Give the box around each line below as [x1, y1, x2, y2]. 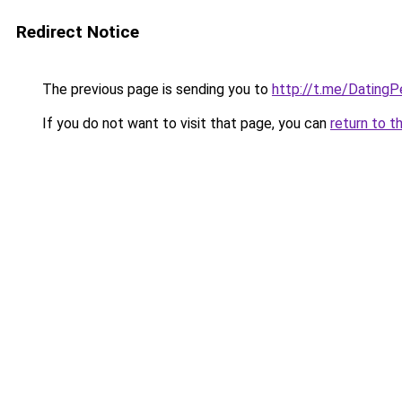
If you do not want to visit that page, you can [39, 115, 330, 132]
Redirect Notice [16, 22, 139, 42]
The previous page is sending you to [39, 81, 272, 98]
